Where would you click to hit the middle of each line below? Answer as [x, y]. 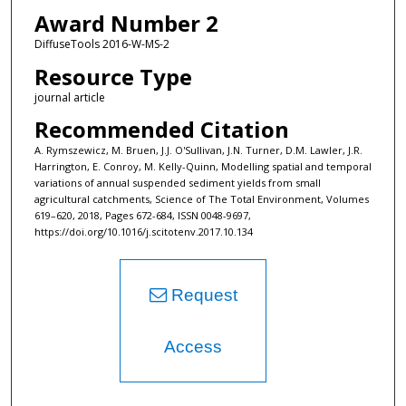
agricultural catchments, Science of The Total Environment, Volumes [201, 198]
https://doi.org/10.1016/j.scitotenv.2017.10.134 [143, 231]
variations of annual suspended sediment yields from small [177, 182]
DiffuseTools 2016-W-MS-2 [101, 44]
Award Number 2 [126, 24]
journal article [69, 97]
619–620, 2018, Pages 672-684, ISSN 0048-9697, [142, 215]
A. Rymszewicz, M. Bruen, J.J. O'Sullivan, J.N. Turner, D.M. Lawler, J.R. [198, 150]
